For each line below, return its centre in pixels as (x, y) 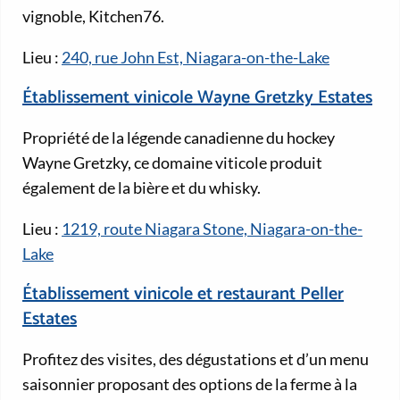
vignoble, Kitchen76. (93, 17)
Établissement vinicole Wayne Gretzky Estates (197, 98)
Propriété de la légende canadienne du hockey (179, 138)
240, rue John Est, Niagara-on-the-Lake (196, 58)
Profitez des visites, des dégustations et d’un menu (196, 359)
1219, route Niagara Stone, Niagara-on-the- (212, 229)
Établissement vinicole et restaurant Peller (183, 295)
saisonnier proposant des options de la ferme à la (190, 384)
